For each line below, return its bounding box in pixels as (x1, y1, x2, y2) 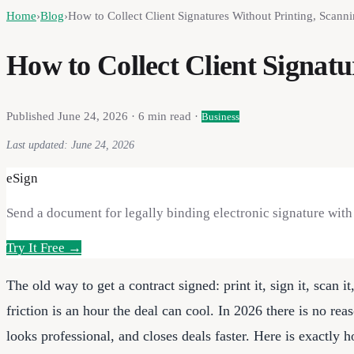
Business (201, 110, 239, 122)
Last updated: (6, 138, 71, 151)
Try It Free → (6, 239, 81, 255)
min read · (145, 109, 198, 122)
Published (6, 109, 58, 122)
